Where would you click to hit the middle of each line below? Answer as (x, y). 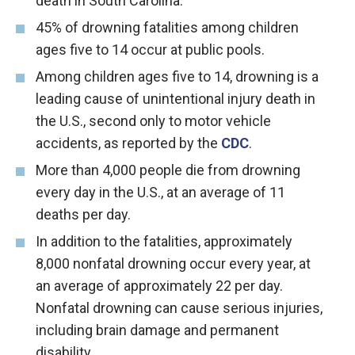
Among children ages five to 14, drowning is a (177, 76)
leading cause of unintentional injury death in (176, 99)
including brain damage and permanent (157, 330)
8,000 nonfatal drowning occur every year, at (173, 263)
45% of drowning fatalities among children (167, 27)
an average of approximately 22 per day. (159, 286)
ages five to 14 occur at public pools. (150, 50)
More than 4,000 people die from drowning (168, 170)
